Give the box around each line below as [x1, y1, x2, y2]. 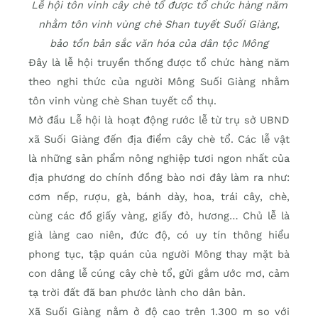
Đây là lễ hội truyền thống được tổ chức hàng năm [28, 56, 290, 70]
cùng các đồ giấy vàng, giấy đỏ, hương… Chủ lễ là [28, 209, 290, 223]
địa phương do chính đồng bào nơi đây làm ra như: [28, 171, 290, 185]
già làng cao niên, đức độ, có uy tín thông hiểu [28, 229, 290, 242]
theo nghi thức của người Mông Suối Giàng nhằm [28, 75, 290, 89]
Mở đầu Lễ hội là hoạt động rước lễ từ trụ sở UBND [28, 114, 290, 127]
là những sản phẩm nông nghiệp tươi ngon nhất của [28, 152, 290, 165]
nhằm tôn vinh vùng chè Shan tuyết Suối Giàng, [38, 18, 280, 31]
